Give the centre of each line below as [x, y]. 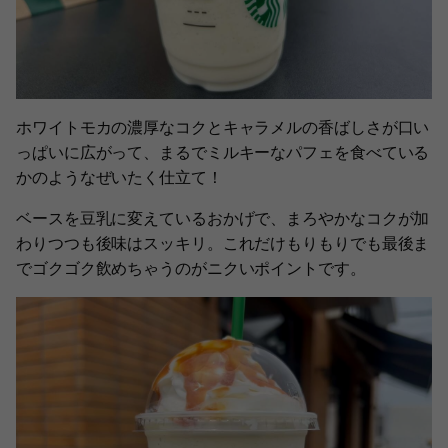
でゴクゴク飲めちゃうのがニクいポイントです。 [191, 267]
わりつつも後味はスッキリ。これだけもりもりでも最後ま [223, 242]
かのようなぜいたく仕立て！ [119, 176]
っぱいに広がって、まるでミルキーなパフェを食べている [223, 151]
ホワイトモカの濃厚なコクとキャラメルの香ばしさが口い [223, 126]
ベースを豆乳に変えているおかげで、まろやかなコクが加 [223, 217]
